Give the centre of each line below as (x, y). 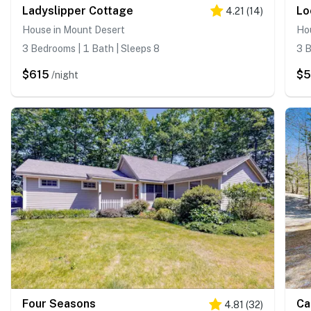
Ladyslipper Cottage (78, 10)
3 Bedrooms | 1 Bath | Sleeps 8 (91, 48)
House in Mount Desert (74, 30)
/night (65, 75)
